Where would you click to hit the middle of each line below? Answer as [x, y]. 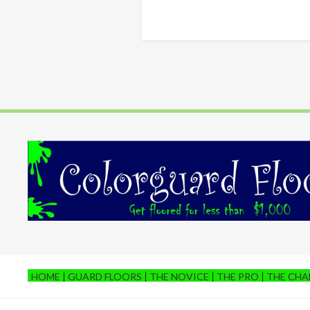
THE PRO [238, 276]
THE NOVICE [179, 276]
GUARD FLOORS [105, 276]
